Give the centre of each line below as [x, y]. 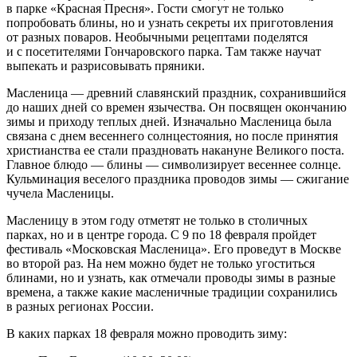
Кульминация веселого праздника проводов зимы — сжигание [178, 179]
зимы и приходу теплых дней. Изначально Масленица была [169, 122]
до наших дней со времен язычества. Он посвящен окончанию [177, 108]
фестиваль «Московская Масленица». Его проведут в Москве [174, 249]
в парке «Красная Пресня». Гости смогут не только [145, 9]
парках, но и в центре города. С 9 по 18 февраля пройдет [161, 235]
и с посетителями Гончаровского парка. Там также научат [164, 52]
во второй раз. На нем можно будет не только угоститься [161, 264]
